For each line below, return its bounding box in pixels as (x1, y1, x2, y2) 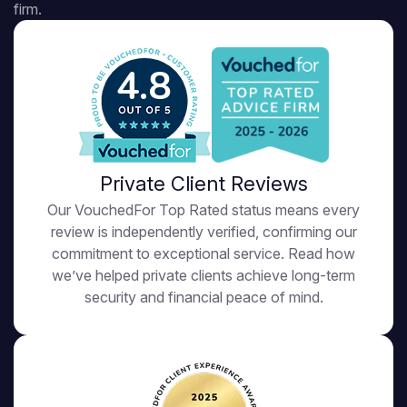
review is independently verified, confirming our (50, 223, 357, 241)
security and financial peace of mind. (84, 288, 323, 306)
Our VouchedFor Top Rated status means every (47, 201, 360, 219)
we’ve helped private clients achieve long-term (52, 266, 355, 284)
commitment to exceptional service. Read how (52, 244, 355, 263)
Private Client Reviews (99, 172, 308, 195)
